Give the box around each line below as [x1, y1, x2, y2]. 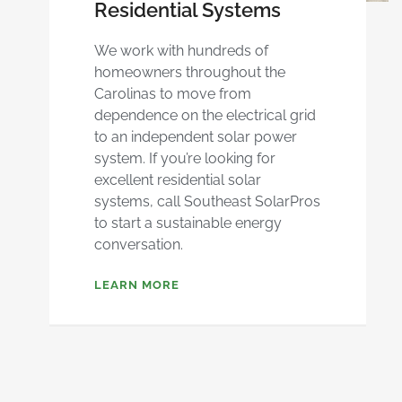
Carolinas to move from [94, 84, 251, 102]
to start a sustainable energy [94, 214, 282, 232]
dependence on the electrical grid [94, 106, 316, 124]
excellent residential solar [94, 170, 261, 188]
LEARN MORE [94, 277, 179, 292]
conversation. [94, 235, 183, 253]
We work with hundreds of [94, 41, 268, 59]
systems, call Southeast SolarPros [94, 192, 320, 210]
